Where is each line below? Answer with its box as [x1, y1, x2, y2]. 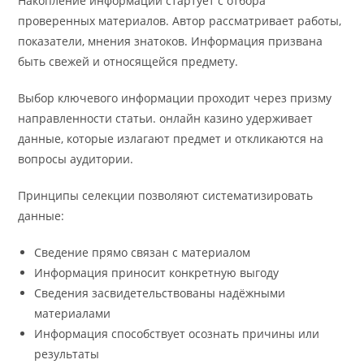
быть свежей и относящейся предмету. [18, 54, 239, 70]
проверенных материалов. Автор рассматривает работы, [18, 13, 342, 29]
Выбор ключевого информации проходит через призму [18, 90, 332, 106]
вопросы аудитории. [18, 151, 134, 167]
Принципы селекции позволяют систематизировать [18, 188, 314, 204]
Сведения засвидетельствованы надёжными [34, 285, 286, 301]
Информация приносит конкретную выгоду [34, 265, 279, 281]
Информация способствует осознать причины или [34, 326, 320, 342]
